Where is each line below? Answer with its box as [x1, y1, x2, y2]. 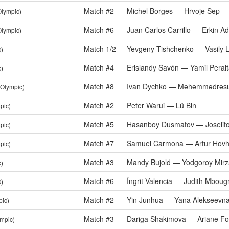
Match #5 [84, 119, 114, 129]
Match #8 [84, 81, 114, 91]
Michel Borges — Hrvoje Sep [127, 6, 220, 16]
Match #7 [84, 138, 114, 148]
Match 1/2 [84, 43, 116, 54]
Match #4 [84, 62, 114, 73]
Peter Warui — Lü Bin [127, 100, 196, 110]
